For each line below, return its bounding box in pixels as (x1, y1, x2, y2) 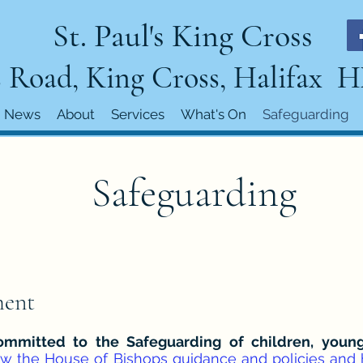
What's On (180, 106, 246, 122)
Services (110, 106, 164, 122)
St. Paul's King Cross (53, 16, 313, 55)
